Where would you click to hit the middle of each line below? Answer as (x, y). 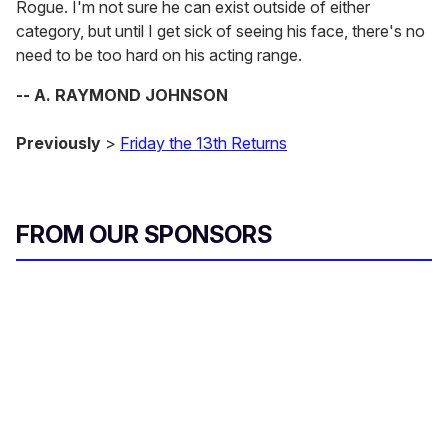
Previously (58, 143)
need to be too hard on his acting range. (159, 55)
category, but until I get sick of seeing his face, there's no (220, 31)
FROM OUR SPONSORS (144, 235)
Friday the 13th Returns (203, 143)
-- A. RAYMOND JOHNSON (122, 95)
